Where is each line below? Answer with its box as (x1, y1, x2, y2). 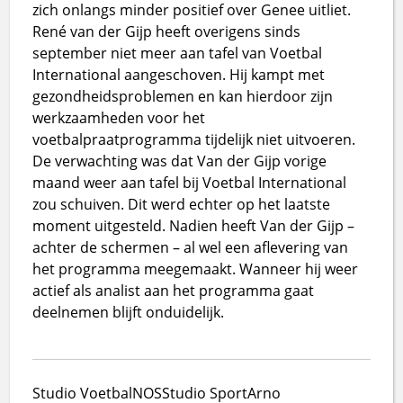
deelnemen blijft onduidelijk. (32, 301, 225, 322)
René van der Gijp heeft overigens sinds (32, 21, 301, 41)
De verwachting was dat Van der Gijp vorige (32, 150, 327, 171)
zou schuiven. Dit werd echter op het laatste (32, 193, 331, 214)
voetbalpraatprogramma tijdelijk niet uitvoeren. (32, 129, 356, 149)
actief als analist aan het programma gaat (32, 280, 315, 300)
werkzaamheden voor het (32, 107, 206, 128)
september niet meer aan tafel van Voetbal (32, 42, 323, 63)
